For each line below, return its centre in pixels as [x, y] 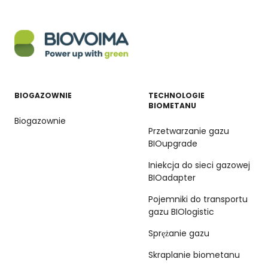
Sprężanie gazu [179, 233]
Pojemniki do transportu [198, 199]
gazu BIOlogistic [181, 211]
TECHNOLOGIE [176, 95]
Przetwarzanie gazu [189, 131]
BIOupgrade [173, 143]
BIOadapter [172, 177]
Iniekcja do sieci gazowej [199, 165]
